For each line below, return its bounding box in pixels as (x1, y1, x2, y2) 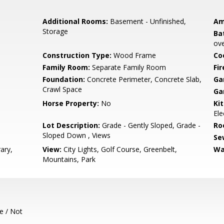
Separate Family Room (90, 62, 166, 72)
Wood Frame (111, 50, 156, 60)
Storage (42, 26, 68, 36)
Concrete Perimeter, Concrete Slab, (85, 74, 202, 84)
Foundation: (42, 74, 85, 84)
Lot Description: (42, 120, 100, 130)
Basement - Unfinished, (108, 16, 186, 26)
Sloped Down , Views (42, 130, 111, 140)
